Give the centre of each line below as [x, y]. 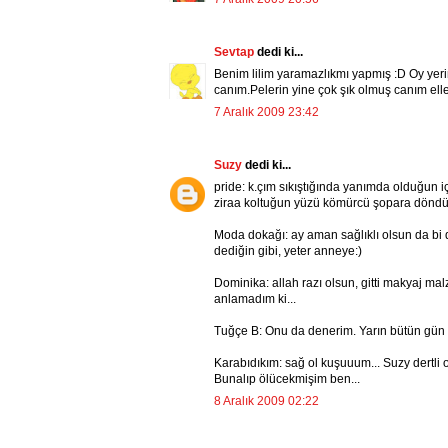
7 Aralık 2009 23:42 [266, 112]
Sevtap [235, 52]
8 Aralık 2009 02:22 [266, 401]
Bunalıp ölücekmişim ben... [287, 379]
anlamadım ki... [255, 299]
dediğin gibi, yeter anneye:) [288, 251]
